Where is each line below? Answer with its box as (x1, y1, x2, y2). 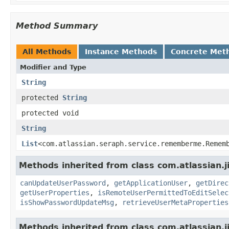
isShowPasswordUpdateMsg (20, 198, 114, 207)
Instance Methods (85, 47, 157, 56)
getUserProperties (20, 188, 89, 197)
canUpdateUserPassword (20, 178, 106, 187)
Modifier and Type (20, 63, 86, 71)
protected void (21, 108, 79, 117)
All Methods (22, 47, 71, 56)
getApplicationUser (114, 178, 188, 187)
